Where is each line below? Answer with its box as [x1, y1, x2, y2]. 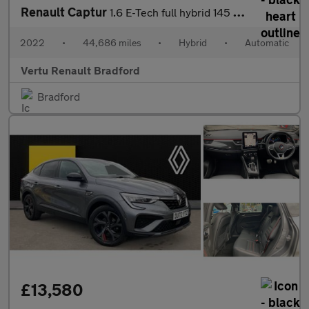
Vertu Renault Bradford [21, 63, 140, 77]
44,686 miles [82, 37, 141, 49]
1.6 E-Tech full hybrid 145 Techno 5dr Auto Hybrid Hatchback [110, 6, 233, 19]
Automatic [244, 37, 289, 49]
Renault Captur [21, 4, 110, 20]
